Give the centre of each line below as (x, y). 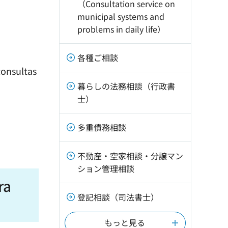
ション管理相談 (106, 168)
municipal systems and (121, 16)
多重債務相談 (102, 127)
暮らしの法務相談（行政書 (126, 86)
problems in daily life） (121, 29)
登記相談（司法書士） (118, 197)
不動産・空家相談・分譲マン (130, 156)
